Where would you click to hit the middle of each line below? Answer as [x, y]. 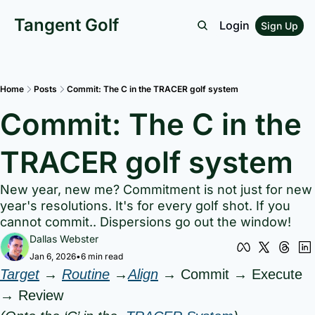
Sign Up [279, 25]
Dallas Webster [64, 239]
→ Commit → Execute [230, 274]
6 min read [102, 256]
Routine [86, 274]
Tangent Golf [66, 25]
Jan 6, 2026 [53, 256]
